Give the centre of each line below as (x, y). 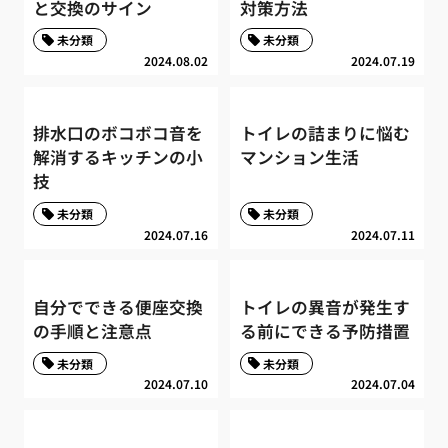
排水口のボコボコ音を (118, 133)
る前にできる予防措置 (324, 331)
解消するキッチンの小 (118, 157)
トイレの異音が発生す (324, 307)
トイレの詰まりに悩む (324, 133)
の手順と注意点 (93, 331)
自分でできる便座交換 (118, 307)
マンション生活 (299, 157)
